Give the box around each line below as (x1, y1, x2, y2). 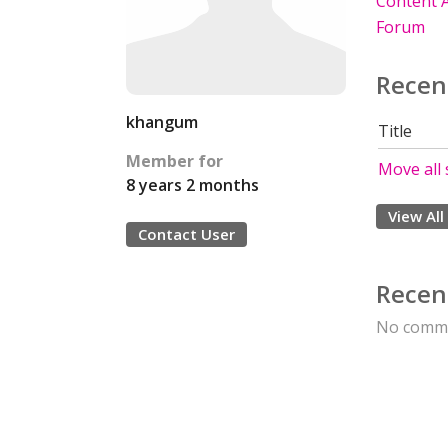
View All (388, 206, 444, 226)
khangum (126, 111, 198, 133)
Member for (126, 150, 223, 172)
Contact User (138, 224, 235, 244)
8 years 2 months (126, 174, 259, 196)
